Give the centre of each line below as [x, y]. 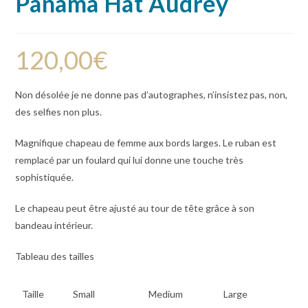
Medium [166, 294]
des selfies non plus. [59, 112]
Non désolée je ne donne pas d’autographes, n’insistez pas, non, [152, 95]
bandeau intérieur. [54, 225]
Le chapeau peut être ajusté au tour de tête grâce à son [135, 208]
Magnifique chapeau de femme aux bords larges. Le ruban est [146, 143]
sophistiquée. [45, 177]
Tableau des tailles [55, 256]
